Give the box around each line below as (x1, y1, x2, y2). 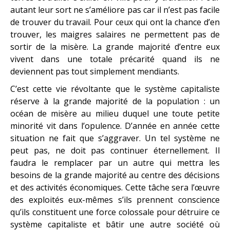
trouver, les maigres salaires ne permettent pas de (10, 28, 220, 40)
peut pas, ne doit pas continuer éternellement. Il (10, 144, 220, 156)
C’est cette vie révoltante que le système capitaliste (10, 83, 220, 94)
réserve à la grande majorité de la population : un (10, 95, 220, 107)
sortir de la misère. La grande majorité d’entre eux (10, 41, 220, 52)
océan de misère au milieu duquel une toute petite (10, 107, 220, 119)
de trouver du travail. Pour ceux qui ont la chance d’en (10, 16, 220, 28)
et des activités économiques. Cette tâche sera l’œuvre (10, 181, 220, 193)
